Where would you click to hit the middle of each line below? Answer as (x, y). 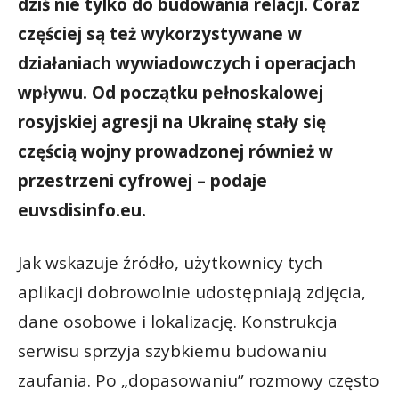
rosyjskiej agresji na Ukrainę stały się (172, 122)
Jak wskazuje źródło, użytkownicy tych (170, 262)
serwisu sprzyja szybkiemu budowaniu (172, 350)
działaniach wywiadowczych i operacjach (187, 63)
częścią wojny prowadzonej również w (175, 151)
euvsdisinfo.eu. (82, 210)
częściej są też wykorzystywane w (160, 33)
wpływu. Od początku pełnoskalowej (171, 92)
